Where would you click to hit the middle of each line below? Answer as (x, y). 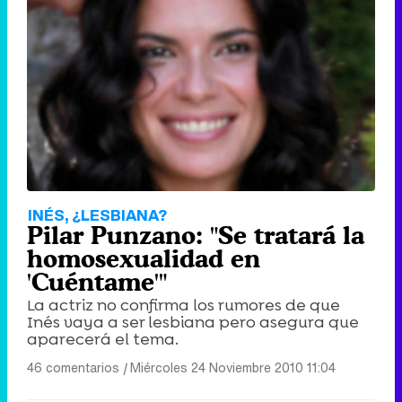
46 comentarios (73, 367)
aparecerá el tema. (103, 339)
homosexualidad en (144, 258)
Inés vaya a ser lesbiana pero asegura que (193, 322)
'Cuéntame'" (97, 281)
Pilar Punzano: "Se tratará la (196, 235)
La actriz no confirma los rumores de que (184, 305)
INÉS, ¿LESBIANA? (97, 214)
